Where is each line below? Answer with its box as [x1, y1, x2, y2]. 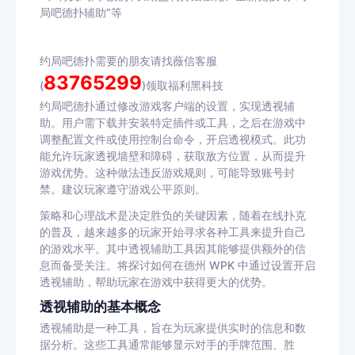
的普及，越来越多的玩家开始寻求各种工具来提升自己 [40, 225, 306, 239]
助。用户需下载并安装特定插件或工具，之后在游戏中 [40, 116, 306, 129]
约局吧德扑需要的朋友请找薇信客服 [40, 54, 217, 67]
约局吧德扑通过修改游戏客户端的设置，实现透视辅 [40, 99, 295, 113]
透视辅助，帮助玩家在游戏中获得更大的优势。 [40, 275, 273, 288]
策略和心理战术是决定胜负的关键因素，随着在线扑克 [40, 208, 306, 222]
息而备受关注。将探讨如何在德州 [40, 258, 206, 272]
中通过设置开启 [238, 258, 315, 272]
